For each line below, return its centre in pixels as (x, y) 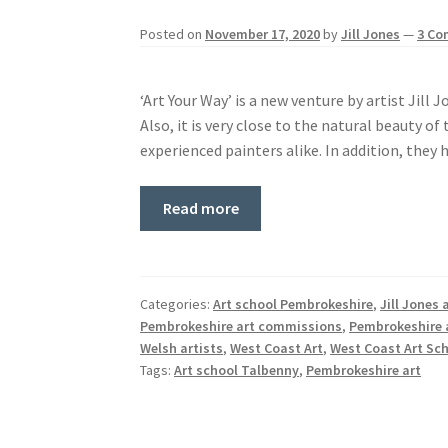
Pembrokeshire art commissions (241, 326)
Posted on (173, 33)
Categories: (177, 304)
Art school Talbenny (237, 370)
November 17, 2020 (263, 33)
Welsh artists (182, 348)
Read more (200, 207)
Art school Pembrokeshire (293, 304)
